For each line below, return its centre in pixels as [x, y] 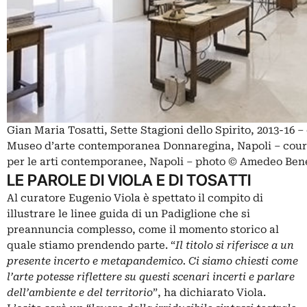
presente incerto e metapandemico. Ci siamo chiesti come [152, 261]
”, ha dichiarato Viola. [209, 292]
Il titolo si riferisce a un [235, 245]
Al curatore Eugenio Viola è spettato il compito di [135, 198]
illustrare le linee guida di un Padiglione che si [128, 213]
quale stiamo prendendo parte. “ [91, 245]
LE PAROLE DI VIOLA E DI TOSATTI [129, 180]
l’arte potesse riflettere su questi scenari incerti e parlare [151, 277]
